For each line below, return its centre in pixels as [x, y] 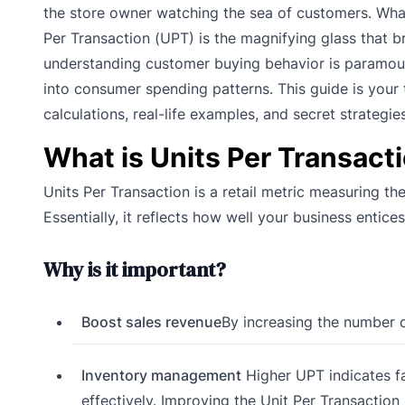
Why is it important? [135, 270]
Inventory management [161, 376]
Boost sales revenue [151, 322]
